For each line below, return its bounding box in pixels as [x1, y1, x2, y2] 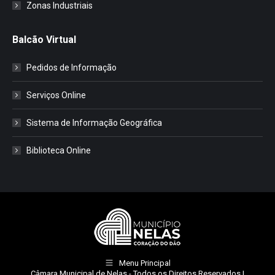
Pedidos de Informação [26, 62, 117, 72]
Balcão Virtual [12, 33, 76, 45]
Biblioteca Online [26, 145, 91, 155]
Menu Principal [119, 258, 171, 268]
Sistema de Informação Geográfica [26, 117, 162, 128]
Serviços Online [26, 90, 86, 100]
